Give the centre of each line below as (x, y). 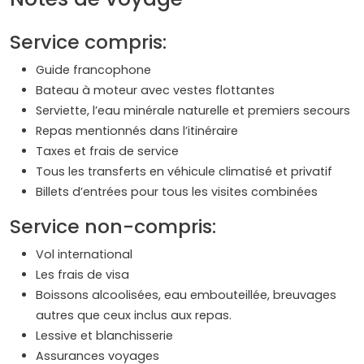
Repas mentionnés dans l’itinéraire (137, 131)
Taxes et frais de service (107, 152)
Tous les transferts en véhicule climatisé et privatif (184, 172)
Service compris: (88, 42)
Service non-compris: (113, 227)
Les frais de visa (82, 275)
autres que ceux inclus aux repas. (134, 316)
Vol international (84, 255)
